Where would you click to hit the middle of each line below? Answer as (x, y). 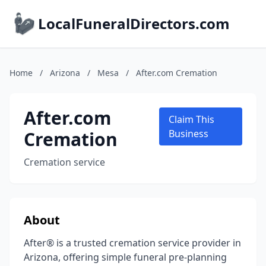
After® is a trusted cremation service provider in (132, 243)
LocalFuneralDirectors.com (134, 23)
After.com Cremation (177, 73)
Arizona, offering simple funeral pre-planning (125, 257)
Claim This (192, 119)
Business (189, 134)
